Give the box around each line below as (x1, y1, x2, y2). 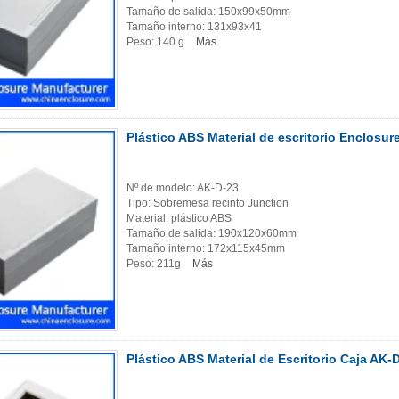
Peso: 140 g (126, 36, 187, 49)
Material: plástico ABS (126, 212, 232, 225)
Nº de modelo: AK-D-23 (126, 182, 239, 195)
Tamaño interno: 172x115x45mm (126, 242, 285, 256)
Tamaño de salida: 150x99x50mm (126, 5, 290, 19)
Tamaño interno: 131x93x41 (126, 20, 262, 34)
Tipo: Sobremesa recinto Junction (126, 197, 289, 210)
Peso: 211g (126, 257, 183, 271)
